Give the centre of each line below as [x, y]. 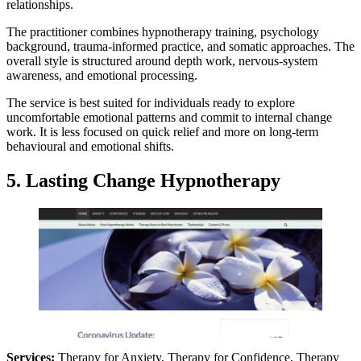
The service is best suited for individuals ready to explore [151, 103]
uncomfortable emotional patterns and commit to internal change [169, 118]
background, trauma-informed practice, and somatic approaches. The [180, 47]
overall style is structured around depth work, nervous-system [162, 61]
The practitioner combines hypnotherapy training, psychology [163, 32]
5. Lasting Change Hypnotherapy [143, 181]
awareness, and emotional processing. [102, 76]
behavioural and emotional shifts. [90, 147]
